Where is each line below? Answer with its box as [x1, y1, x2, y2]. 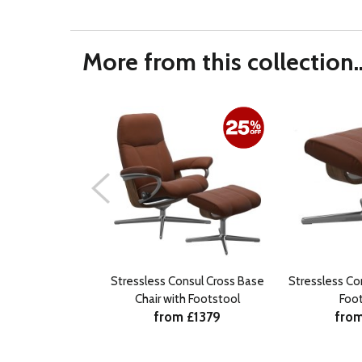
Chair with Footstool [135, 291, 240, 306]
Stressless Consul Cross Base [111, 273, 264, 288]
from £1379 [154, 308, 221, 325]
